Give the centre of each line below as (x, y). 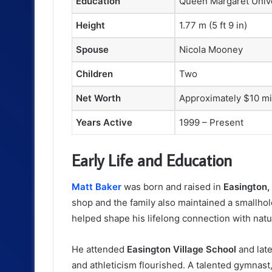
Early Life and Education (152, 160)
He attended (99, 250)
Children (94, 74)
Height (90, 25)
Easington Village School (182, 250)
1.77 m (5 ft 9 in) (213, 25)
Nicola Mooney (211, 50)
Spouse (92, 50)
